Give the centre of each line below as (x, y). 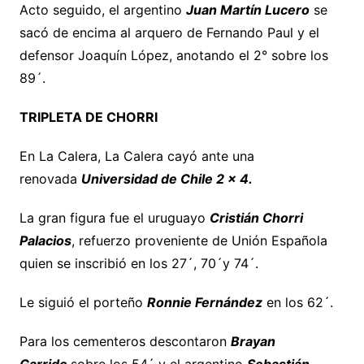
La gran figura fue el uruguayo (114, 217)
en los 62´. (297, 302)
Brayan (253, 341)
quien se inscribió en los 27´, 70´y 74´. (139, 263)
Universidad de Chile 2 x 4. (167, 178)
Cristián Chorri (256, 217)
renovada (50, 178)
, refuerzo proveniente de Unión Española (199, 240)
